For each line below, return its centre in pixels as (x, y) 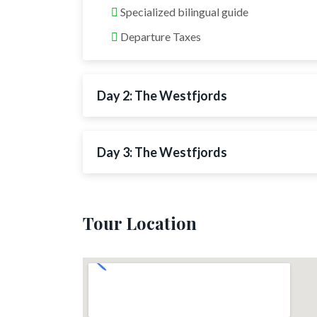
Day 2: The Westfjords (162, 95)
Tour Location (140, 223)
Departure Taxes (160, 36)
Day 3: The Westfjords (162, 152)
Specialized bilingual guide (183, 11)
